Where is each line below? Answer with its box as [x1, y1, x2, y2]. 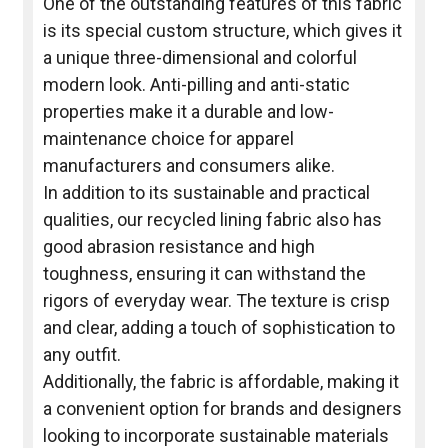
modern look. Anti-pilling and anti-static [42, 74, 350, 96]
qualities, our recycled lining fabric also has [42, 209, 382, 231]
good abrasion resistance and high [42, 236, 315, 258]
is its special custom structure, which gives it [42, 20, 402, 42]
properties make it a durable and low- [42, 101, 334, 123]
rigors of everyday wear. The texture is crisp [42, 290, 390, 312]
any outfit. [42, 344, 121, 366]
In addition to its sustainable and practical [42, 182, 370, 204]
